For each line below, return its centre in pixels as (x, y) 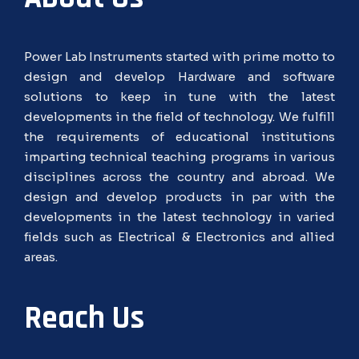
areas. (41, 256)
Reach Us (84, 318)
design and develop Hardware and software (179, 76)
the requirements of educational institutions (179, 136)
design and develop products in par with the (179, 196)
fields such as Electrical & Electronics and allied (179, 236)
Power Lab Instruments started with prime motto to (179, 56)
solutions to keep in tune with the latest (179, 96)
